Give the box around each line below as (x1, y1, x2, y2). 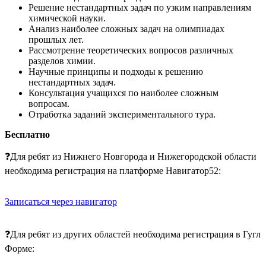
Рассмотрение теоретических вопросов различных (28, 45, 233, 56)
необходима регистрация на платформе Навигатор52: (5, 166, 221, 176)
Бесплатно (5, 129, 50, 140)
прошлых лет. (28, 34, 84, 45)
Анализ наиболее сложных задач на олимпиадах (28, 24, 224, 34)
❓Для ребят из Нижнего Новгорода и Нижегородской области (5, 151, 256, 162)
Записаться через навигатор (5, 197, 117, 207)
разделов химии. (28, 56, 96, 66)
